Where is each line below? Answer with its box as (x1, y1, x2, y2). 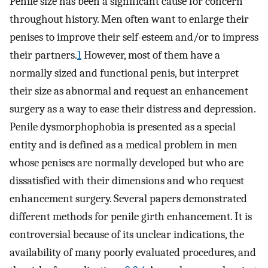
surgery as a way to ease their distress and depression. (10, 102, 255, 116)
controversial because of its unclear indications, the (10, 228, 244, 242)
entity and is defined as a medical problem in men (10, 138, 237, 152)
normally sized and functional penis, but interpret (10, 66, 239, 80)
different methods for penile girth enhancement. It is (10, 210, 252, 224)
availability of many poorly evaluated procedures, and (10, 246, 256, 260)
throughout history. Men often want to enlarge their (10, 13, 249, 26)
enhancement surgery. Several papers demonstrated (10, 192, 247, 206)
